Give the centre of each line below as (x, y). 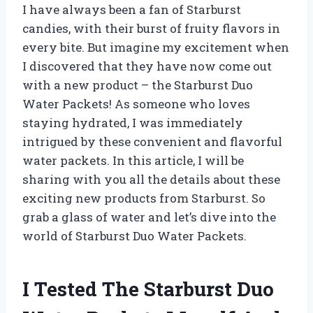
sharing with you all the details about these (151, 180)
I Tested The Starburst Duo (148, 289)
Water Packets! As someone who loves (136, 104)
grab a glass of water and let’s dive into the (149, 217)
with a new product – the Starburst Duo (138, 85)
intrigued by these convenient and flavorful (152, 142)
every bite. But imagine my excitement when (156, 48)
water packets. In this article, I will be (133, 161)
